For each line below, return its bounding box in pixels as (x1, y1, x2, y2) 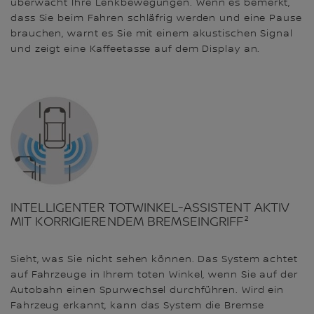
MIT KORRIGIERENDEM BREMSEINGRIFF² (11, 214, 249, 230)
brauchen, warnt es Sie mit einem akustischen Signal (11, 27, 293, 39)
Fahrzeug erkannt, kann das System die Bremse (11, 300, 264, 312)
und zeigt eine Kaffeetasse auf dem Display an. (11, 43, 261, 55)
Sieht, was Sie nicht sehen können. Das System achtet (11, 254, 298, 266)
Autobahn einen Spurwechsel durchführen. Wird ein (11, 285, 285, 296)
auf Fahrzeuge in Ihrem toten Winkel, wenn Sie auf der (11, 269, 298, 281)
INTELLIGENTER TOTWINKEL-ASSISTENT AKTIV (11, 200, 290, 216)
